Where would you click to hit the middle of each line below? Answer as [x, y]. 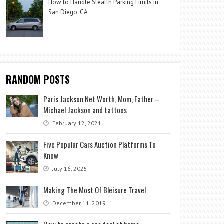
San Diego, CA [68, 12]
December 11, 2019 [79, 203]
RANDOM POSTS [38, 79]
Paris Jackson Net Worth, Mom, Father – [102, 99]
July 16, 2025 [69, 168]
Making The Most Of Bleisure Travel [95, 190]
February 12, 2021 [76, 123]
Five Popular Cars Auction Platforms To [100, 144]
